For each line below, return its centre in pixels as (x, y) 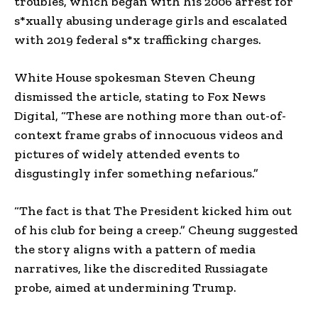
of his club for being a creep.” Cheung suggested (156, 230)
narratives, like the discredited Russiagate (141, 268)
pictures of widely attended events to (127, 154)
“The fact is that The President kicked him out (153, 210)
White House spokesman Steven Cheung (135, 77)
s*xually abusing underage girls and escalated (151, 20)
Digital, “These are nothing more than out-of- (150, 115)
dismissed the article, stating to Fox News (140, 96)
